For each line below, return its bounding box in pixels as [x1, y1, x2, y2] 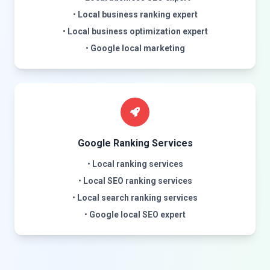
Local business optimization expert [67, 27, 208, 36]
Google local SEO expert [89, 210, 186, 219]
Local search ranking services [77, 193, 198, 202]
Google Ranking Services [77, 137, 193, 149]
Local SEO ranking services [83, 176, 192, 186]
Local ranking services [92, 159, 183, 169]
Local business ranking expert [77, 10, 198, 19]
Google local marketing [90, 43, 185, 53]
